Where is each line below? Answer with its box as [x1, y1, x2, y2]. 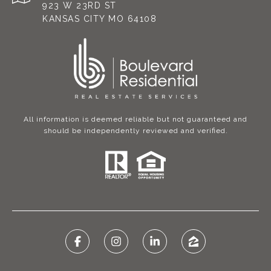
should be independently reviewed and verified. [43, 126, 228, 135]
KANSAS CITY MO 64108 [42, 14, 157, 24]
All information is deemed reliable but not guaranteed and [24, 115, 247, 124]
